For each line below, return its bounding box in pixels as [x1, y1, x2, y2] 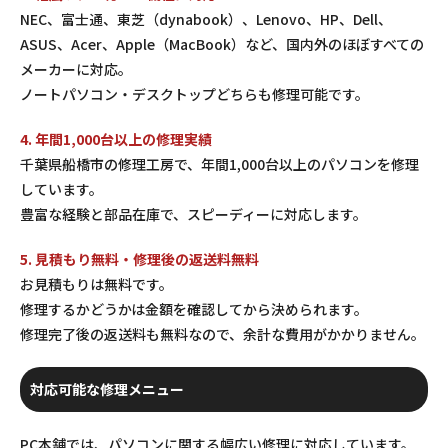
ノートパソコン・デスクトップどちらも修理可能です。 [20, 83, 369, 104]
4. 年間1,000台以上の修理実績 [20, 128, 212, 149]
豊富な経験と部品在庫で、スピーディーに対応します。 [20, 203, 367, 224]
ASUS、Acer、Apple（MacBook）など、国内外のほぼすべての [20, 33, 424, 54]
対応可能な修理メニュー [30, 378, 184, 399]
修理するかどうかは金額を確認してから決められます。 [20, 298, 368, 319]
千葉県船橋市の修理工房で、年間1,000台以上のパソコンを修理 [20, 153, 419, 174]
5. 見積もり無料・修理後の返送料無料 [20, 248, 259, 269]
